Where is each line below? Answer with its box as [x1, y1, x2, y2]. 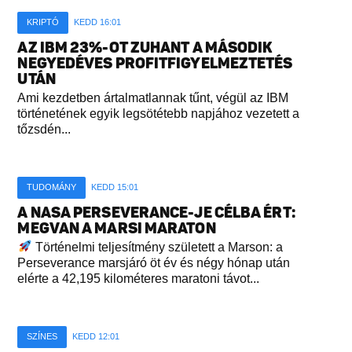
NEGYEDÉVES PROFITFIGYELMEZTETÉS [17, 53, 293, 72]
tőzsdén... [17, 122, 71, 136]
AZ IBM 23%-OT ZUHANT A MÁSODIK [17, 38, 273, 57]
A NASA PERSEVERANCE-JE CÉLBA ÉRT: [17, 203, 295, 222]
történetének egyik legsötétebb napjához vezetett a [17, 106, 300, 120]
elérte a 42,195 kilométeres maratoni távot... [17, 271, 260, 285]
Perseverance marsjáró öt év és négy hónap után [17, 255, 291, 269]
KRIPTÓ [27, 16, 60, 27]
